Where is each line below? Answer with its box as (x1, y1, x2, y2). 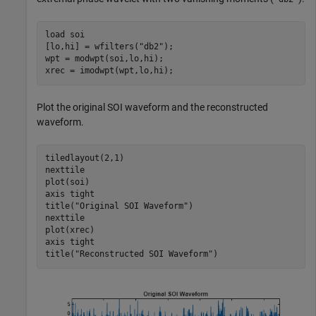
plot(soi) (44, 177, 90, 188)
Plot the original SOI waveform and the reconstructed (37, 101, 268, 113)
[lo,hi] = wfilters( (44, 42, 139, 52)
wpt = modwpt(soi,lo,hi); (44, 54, 164, 64)
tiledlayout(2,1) (44, 153, 124, 164)
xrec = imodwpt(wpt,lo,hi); (44, 66, 174, 76)
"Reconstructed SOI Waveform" (74, 249, 213, 260)
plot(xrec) (44, 225, 95, 236)
